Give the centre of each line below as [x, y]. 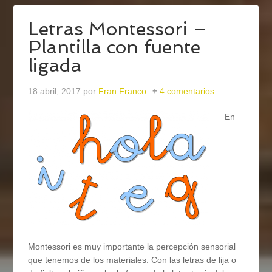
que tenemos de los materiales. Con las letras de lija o [132, 260]
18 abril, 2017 [55, 91]
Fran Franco [123, 91]
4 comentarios [187, 91]
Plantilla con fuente [114, 47]
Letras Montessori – [118, 29]
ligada [55, 66]
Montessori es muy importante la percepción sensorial [132, 247]
